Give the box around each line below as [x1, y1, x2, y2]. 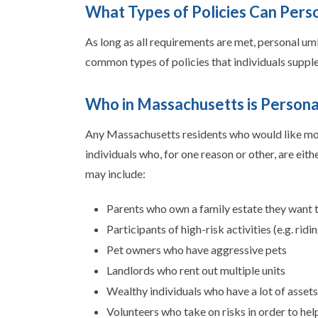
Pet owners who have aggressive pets [106, 242, 287, 256]
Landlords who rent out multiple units [106, 263, 285, 277]
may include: [84, 166, 146, 180]
